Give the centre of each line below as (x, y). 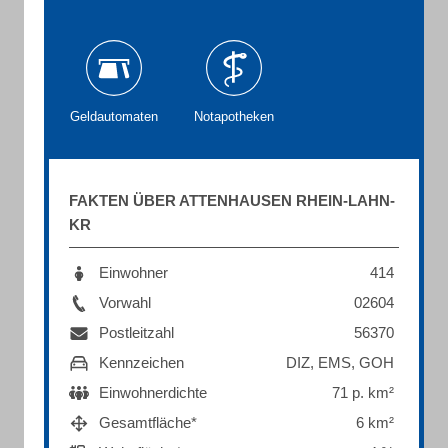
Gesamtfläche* (148, 422)
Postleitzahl (136, 332)
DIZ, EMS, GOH (340, 362)
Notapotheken (234, 116)
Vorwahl (125, 302)
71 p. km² (363, 392)
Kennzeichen (141, 362)
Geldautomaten (114, 116)
